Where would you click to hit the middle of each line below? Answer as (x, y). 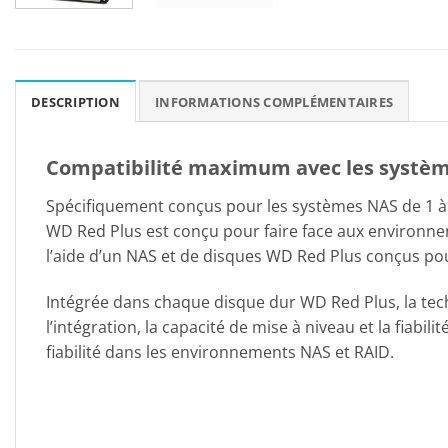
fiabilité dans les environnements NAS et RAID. (220, 352)
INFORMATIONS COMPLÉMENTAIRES (274, 102)
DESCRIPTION (75, 102)
